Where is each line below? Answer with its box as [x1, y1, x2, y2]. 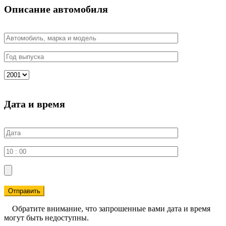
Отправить [8, 187, 40, 195]
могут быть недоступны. [4, 213, 89, 222]
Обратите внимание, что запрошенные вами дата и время [4, 204, 210, 213]
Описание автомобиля [4, 3, 108, 15]
